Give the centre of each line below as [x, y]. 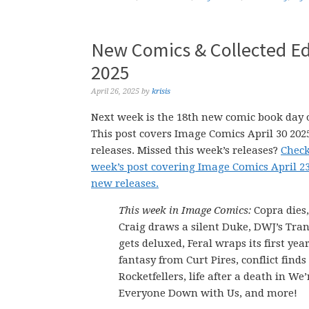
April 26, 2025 [115, 91]
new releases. [125, 183]
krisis [161, 91]
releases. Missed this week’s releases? [186, 150]
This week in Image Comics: [186, 210]
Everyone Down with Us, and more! [208, 293]
